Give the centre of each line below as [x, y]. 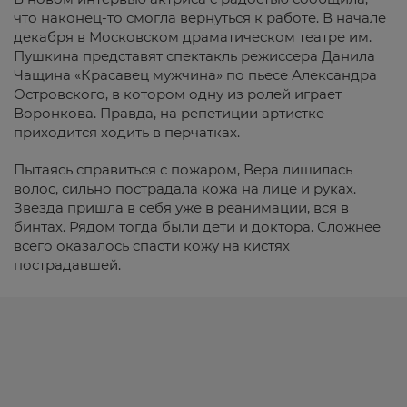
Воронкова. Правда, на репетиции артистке [169, 113]
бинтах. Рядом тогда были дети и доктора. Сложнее [197, 227]
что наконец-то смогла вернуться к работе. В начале [200, 18]
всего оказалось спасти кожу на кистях [152, 246]
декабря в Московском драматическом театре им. [193, 37]
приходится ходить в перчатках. [127, 132]
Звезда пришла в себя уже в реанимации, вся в [181, 208]
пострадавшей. [67, 265]
